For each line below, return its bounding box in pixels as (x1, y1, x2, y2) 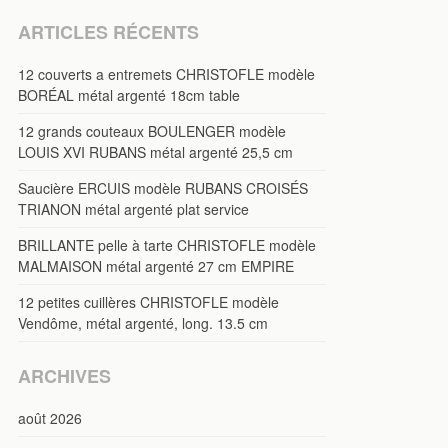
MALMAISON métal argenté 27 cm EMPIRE (18, 255, 294, 276)
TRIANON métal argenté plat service (18, 198, 249, 219)
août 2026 (18, 407, 82, 428)
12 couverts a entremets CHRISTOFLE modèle (18, 63, 315, 84)
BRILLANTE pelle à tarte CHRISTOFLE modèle (18, 234, 316, 255)
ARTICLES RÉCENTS (18, 18, 199, 45)
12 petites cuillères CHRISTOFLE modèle (18, 291, 279, 312)
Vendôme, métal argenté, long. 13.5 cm (18, 312, 268, 333)
